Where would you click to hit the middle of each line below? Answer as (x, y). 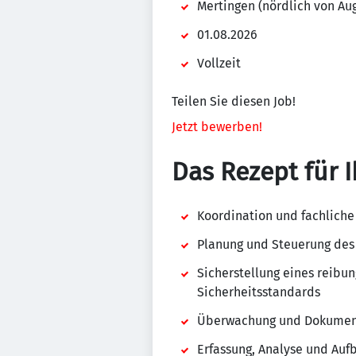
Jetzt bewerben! (217, 127)
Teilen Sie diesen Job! (234, 101)
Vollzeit (219, 63)
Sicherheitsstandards (259, 292)
